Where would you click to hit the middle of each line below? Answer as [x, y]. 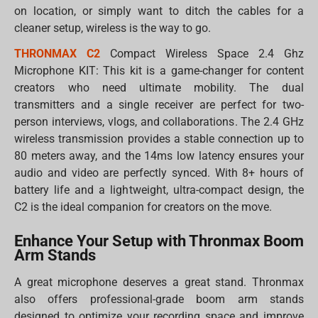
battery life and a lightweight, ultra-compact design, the [159, 190]
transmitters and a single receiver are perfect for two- [159, 105]
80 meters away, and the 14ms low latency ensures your [159, 156]
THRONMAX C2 [57, 54]
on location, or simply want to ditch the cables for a [159, 11]
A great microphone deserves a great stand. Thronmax [159, 283]
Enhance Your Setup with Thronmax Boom [159, 241]
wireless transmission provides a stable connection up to [159, 139]
